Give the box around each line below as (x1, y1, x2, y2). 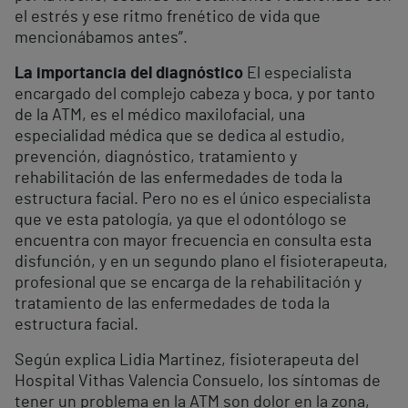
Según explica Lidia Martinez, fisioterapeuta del (15, 352, 359, 370)
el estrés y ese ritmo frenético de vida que (15, 9, 321, 26)
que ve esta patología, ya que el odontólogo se (15, 212, 347, 229)
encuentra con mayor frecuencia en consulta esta (15, 233, 372, 250)
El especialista (243, 66, 352, 83)
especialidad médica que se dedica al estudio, (15, 128, 345, 146)
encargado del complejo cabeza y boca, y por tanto (15, 87, 375, 104)
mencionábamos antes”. (15, 30, 188, 47)
